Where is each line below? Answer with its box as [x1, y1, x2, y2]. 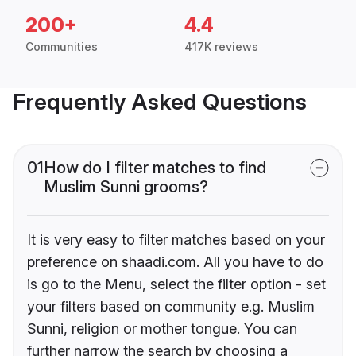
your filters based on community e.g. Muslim [27, 298, 315, 315]
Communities [25, 40, 98, 54]
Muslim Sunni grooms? [44, 177, 208, 197]
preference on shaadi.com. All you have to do [27, 253, 323, 271]
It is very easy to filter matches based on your [27, 231, 325, 249]
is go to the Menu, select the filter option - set [27, 276, 326, 293]
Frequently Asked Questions [13, 88, 307, 116]
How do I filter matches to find [44, 158, 266, 178]
